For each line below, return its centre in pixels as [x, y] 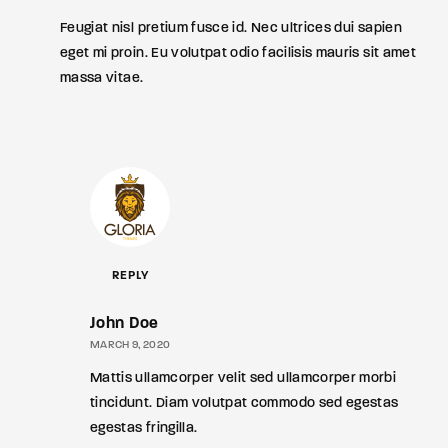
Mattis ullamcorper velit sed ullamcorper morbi [243, 378]
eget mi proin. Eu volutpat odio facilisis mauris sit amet [238, 53]
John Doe [124, 324]
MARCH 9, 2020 [130, 345]
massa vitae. [102, 78]
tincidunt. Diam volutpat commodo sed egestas [244, 403]
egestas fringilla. [144, 428]
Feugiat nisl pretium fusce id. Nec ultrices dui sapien [231, 28]
